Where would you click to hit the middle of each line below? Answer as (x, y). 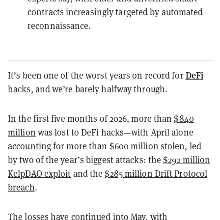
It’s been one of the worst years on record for (97, 75)
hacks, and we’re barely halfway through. (88, 89)
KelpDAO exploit (40, 173)
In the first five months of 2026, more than (91, 118)
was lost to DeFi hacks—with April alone (114, 132)
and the (88, 173)
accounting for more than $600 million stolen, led (105, 146)
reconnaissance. (59, 26)
